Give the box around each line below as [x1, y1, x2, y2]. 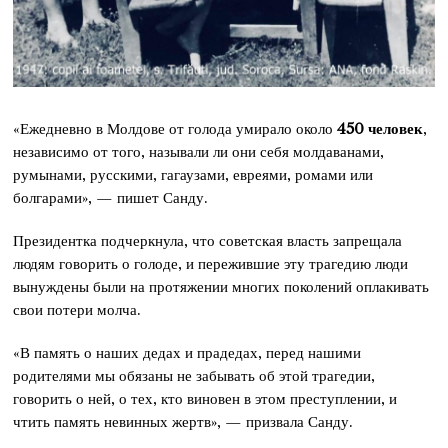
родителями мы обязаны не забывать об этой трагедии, [13, 366, 376, 386]
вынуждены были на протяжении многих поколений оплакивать [13, 277, 430, 297]
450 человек [337, 119, 424, 139]
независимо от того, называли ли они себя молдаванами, [13, 142, 385, 162]
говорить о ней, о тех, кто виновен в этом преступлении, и [13, 389, 398, 409]
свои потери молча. [13, 300, 142, 320]
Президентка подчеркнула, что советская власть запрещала [13, 231, 403, 251]
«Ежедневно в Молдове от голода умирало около [13, 119, 338, 139]
